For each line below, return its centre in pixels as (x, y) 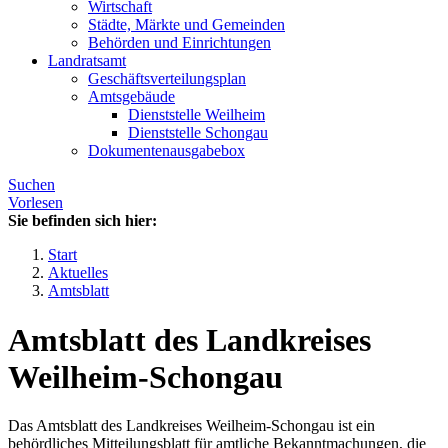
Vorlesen (35, 203)
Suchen (31, 185)
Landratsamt (87, 61)
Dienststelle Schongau (198, 133)
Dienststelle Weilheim (196, 115)
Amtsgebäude (131, 97)
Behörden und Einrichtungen (179, 43)
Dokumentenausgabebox (166, 151)
